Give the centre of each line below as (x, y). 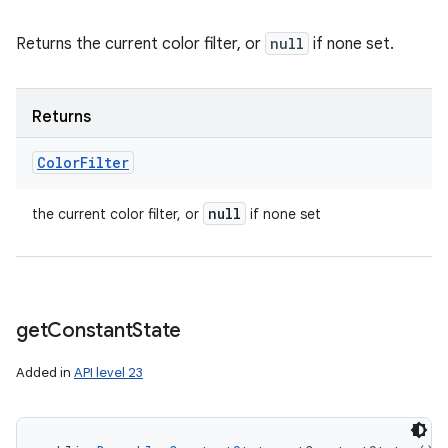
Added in (45, 372)
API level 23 (108, 372)
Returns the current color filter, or (140, 44)
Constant (90, 330)
